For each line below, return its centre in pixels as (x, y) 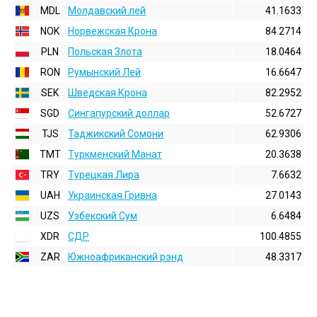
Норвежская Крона (113, 31)
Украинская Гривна (113, 195)
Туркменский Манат (115, 154)
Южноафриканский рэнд (126, 257)
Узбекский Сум (103, 216)
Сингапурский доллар (119, 113)
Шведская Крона (108, 93)
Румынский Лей (104, 72)
